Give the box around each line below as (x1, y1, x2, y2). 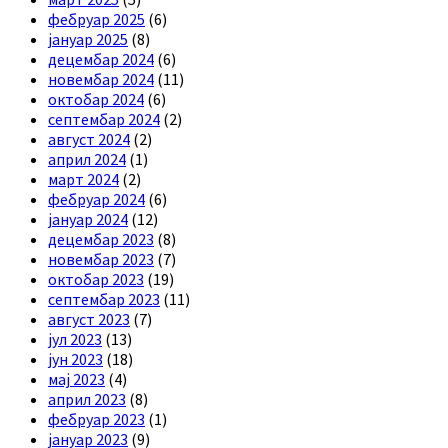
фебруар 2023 (48, 408, 145, 429)
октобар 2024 (48, 88, 144, 109)
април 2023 (48, 388, 126, 409)
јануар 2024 (48, 208, 128, 229)
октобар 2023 (48, 268, 144, 289)
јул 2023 (48, 328, 102, 349)
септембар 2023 (48, 288, 160, 309)
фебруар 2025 (48, 8, 145, 29)
